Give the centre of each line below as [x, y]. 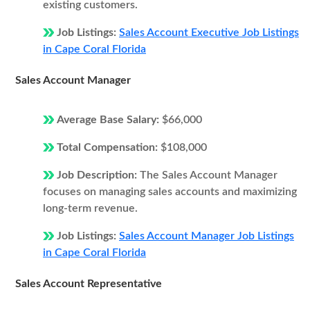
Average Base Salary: [109, 120]
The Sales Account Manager [209, 175]
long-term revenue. [90, 208]
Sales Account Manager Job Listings [207, 236]
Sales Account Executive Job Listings [209, 33]
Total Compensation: [109, 147]
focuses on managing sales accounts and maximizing [170, 192]
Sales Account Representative [89, 284]
